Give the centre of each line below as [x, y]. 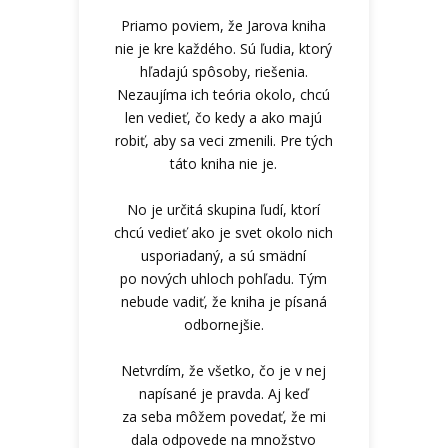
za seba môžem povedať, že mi [223, 416]
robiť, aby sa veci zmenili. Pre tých [223, 140]
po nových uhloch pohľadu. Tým [224, 278]
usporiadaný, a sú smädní [224, 255]
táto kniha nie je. [224, 163]
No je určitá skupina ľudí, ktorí [224, 209]
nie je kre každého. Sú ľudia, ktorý [224, 48]
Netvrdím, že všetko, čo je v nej [224, 370]
